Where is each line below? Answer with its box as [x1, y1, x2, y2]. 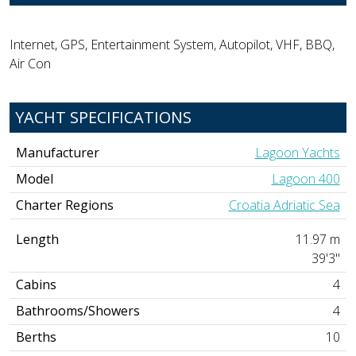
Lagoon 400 [271, 169, 340, 188]
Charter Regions [16, 195, 114, 214]
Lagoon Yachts [254, 143, 340, 161]
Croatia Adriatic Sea [228, 195, 340, 214]
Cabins [16, 275, 57, 293]
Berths [16, 327, 57, 346]
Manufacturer [16, 143, 100, 161]
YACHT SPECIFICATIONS [15, 106, 192, 128]
